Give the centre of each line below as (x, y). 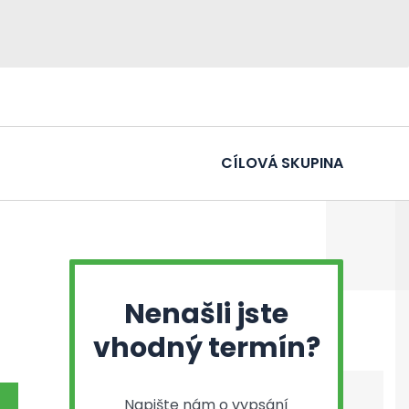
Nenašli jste (206, 314)
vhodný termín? (206, 348)
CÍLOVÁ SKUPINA (282, 163)
